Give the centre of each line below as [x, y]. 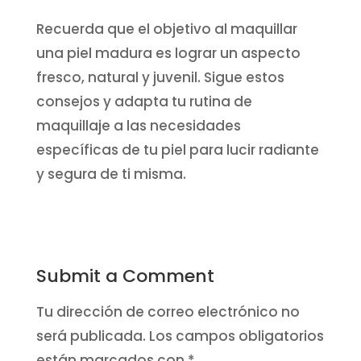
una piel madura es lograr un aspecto [168, 53]
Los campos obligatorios [236, 336]
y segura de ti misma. [111, 174]
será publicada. [91, 336]
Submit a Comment [125, 276]
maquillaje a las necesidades [138, 125]
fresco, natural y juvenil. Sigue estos [160, 77]
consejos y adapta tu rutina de [144, 101]
